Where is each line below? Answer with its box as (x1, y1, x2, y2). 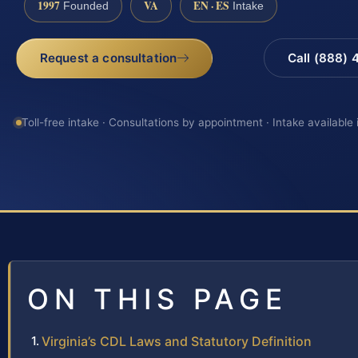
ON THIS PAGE (27, 282, 288, 316)
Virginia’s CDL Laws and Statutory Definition (42, 333, 312, 350)
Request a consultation (39, 50, 177, 66)
